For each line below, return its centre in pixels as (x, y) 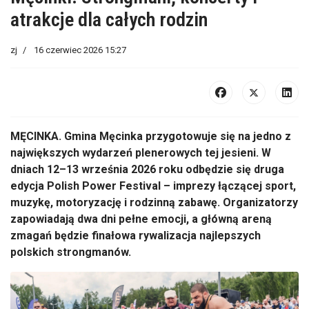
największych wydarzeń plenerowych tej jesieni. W (141, 153)
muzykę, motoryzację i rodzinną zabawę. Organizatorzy (154, 203)
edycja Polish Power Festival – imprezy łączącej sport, (153, 186)
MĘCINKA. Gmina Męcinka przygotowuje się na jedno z (151, 137)
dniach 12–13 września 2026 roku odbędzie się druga (147, 170)
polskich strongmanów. (71, 252)
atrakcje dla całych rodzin (109, 20)
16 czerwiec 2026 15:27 (80, 50)
